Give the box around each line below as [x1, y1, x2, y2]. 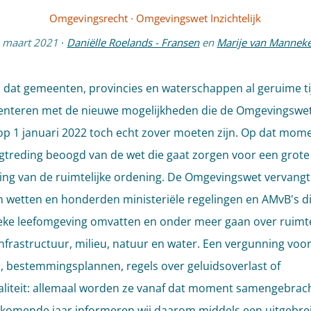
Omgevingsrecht [49, 11, 128, 25]
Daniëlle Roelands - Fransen [67, 35, 200, 49]
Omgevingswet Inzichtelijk [136, 11, 262, 25]
